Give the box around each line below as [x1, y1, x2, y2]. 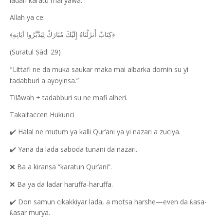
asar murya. [13, 208, 50, 217]
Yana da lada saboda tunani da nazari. [16, 145, 137, 154]
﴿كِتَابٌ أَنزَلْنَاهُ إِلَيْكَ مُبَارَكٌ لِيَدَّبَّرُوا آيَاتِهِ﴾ [10, 31, 115, 38]
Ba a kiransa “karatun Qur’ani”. [15, 162, 112, 171]
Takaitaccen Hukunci [10, 110, 74, 119]
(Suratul [10, 47, 36, 56]
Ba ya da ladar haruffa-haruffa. [15, 180, 113, 189]
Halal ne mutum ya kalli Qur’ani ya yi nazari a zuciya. [16, 127, 181, 136]
